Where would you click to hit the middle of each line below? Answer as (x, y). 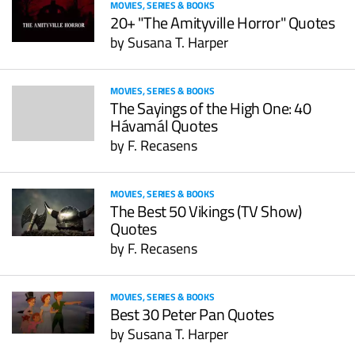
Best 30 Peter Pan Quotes (192, 315)
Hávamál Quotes (164, 126)
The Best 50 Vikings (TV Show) (206, 212)
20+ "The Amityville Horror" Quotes (223, 23)
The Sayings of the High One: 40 (211, 109)
